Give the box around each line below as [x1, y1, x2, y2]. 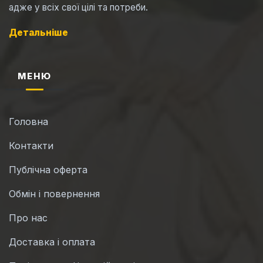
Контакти [9, 140, 53, 152]
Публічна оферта [9, 164, 87, 176]
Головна [9, 116, 48, 128]
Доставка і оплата [9, 236, 95, 248]
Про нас [9, 212, 48, 224]
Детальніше [9, 27, 68, 39]
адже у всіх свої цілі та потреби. [9, 1, 148, 13]
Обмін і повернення [9, 188, 100, 200]
